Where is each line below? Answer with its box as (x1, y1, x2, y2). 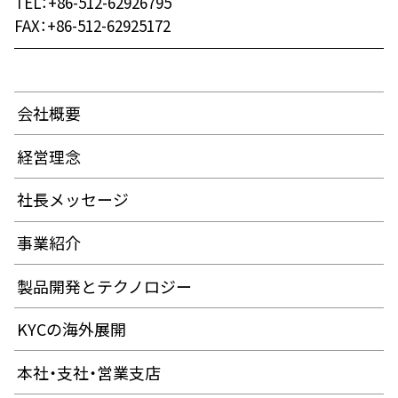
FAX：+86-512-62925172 (14, 13, 171, 36)
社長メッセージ (16, 187, 129, 212)
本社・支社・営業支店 (16, 360, 161, 385)
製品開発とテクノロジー (16, 274, 192, 298)
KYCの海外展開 (16, 317, 126, 342)
